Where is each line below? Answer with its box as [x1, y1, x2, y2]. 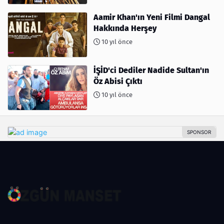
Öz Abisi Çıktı [93, 76, 142, 86]
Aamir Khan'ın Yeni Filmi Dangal [93, 12, 210, 22]
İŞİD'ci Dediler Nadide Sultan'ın [93, 65, 209, 75]
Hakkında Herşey [93, 23, 156, 33]
